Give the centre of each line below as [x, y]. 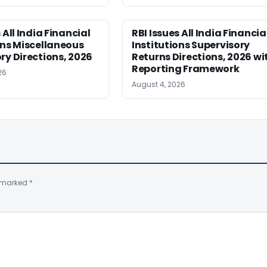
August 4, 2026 [159, 84]
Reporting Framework [186, 69]
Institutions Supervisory [191, 45]
